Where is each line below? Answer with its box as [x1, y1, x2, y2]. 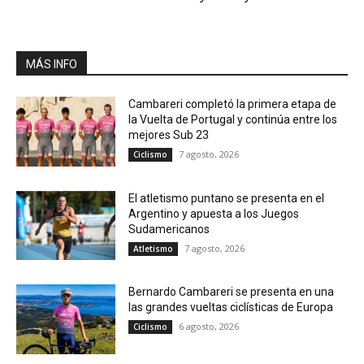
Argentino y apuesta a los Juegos [128, 206, 300, 220]
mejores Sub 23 [128, 128, 210, 142]
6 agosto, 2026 [179, 320, 240, 333]
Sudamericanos [128, 222, 210, 236]
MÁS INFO [26, 58, 77, 71]
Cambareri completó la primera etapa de [128, 97, 337, 111]
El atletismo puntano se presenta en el [128, 191, 325, 205]
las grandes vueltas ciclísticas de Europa [128, 301, 334, 314]
